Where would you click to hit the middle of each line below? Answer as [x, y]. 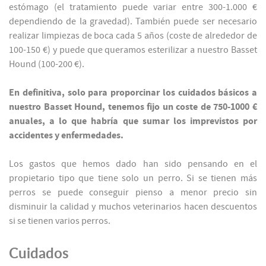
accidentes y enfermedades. [66, 136]
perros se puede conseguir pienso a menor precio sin [133, 193]
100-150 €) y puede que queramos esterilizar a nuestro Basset [133, 50]
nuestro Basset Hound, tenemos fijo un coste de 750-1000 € [133, 107]
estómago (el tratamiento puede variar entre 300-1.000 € [133, 7]
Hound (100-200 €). [47, 64]
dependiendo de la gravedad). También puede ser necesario [133, 22]
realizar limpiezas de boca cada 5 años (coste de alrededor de [133, 36]
